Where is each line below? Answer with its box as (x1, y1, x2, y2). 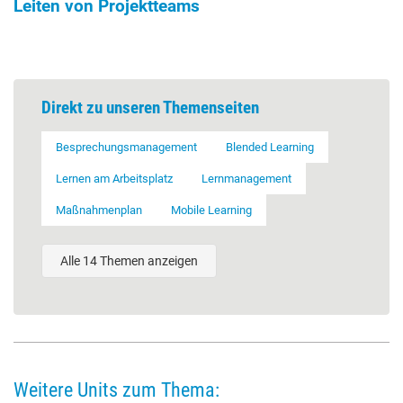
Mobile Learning (171, 203, 252, 218)
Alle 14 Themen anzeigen (60, 254, 198, 269)
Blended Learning (226, 140, 314, 155)
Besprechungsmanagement (56, 140, 197, 155)
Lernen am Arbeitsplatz (56, 172, 173, 186)
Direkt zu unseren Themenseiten (41, 97, 259, 119)
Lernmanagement (201, 172, 291, 186)
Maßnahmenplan (56, 203, 142, 218)
